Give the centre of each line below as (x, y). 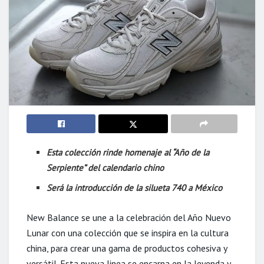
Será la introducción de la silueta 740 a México (135, 187)
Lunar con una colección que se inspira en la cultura (128, 232)
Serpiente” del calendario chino (105, 168)
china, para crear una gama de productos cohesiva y (127, 248)
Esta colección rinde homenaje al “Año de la (128, 152)
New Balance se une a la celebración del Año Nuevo (129, 217)
